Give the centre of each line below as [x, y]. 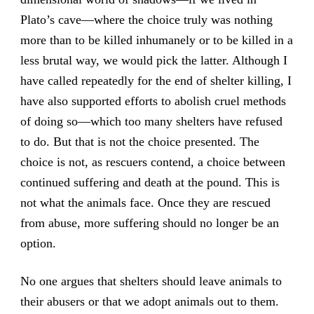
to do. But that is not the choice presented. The [139, 142]
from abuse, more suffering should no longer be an [149, 223]
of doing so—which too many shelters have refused [151, 122]
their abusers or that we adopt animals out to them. [149, 302]
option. [38, 244]
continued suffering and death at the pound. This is [150, 183]
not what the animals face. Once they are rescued [145, 203]
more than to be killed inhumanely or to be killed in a [156, 40]
